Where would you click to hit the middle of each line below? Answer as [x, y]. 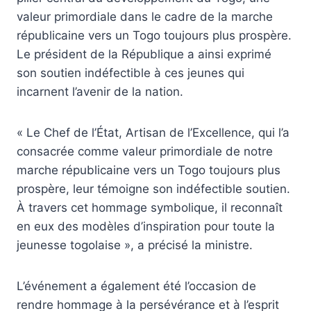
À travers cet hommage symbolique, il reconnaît [150, 207]
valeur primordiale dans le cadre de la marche [145, 16]
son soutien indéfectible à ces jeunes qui [131, 73]
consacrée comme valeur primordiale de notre [145, 151]
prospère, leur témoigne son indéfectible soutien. [153, 188]
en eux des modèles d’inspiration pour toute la [146, 226]
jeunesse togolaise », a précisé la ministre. [135, 245]
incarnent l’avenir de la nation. [100, 91]
